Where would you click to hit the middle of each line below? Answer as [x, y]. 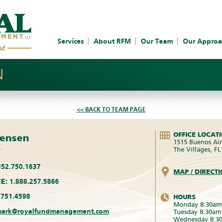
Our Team [157, 41]
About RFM [112, 41]
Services [71, 41]
